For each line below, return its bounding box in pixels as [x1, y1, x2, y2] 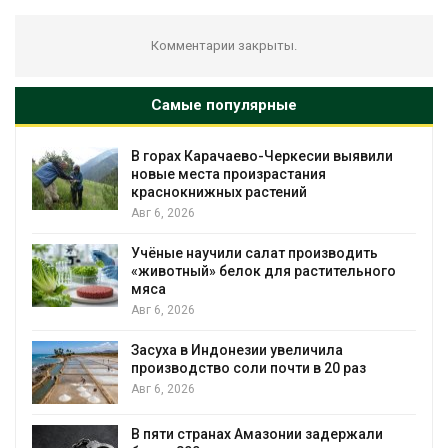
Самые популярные [151, 95, 297, 114]
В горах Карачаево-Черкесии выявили [126, 147, 389, 164]
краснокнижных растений [126, 183, 303, 200]
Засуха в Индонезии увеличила [126, 341, 339, 358]
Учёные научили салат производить [126, 244, 374, 261]
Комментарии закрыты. [151, 37, 297, 53]
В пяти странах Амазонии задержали [126, 426, 379, 443]
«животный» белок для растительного [126, 262, 392, 279]
